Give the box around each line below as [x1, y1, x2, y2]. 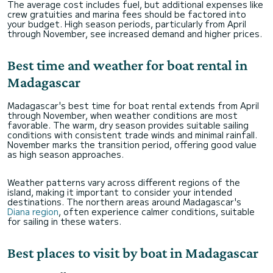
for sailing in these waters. [7, 215, 121, 228]
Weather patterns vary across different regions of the [7, 176, 240, 189]
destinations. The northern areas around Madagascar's [7, 196, 241, 208]
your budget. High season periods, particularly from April [7, 18, 246, 30]
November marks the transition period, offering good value [7, 138, 257, 151]
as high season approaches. [7, 148, 124, 161]
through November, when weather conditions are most [7, 109, 238, 122]
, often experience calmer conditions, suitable [58, 205, 255, 218]
